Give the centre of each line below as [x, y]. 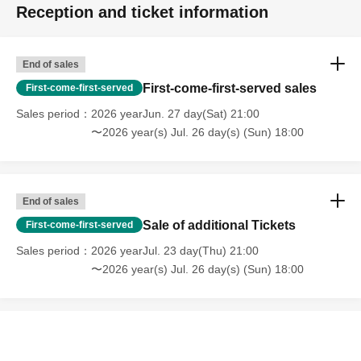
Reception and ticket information [142, 12]
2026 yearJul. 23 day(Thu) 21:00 [175, 251]
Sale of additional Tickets [219, 225]
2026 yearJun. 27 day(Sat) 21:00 [175, 114]
